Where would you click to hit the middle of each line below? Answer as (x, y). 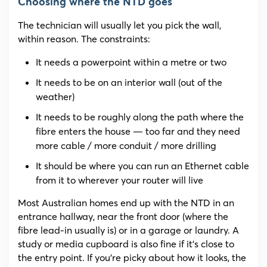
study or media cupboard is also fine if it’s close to (126, 244)
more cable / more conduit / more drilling (126, 146)
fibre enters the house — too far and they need (138, 131)
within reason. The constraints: (84, 39)
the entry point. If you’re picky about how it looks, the (132, 258)
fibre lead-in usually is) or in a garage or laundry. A (128, 230)
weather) (55, 97)
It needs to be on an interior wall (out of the (129, 83)
